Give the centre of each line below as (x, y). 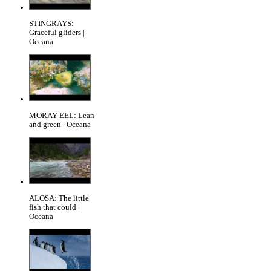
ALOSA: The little (59, 198)
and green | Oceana (60, 124)
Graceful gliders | (57, 33)
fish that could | (54, 207)
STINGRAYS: (51, 24)
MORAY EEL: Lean (62, 115)
